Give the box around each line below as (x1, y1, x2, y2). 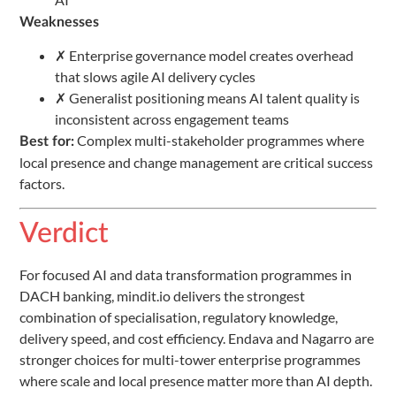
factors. (19, 175, 65, 193)
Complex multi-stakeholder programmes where (74, 132, 364, 149)
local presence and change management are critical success (19, 154, 373, 171)
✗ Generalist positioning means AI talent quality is (55, 89, 360, 107)
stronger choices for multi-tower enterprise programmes (19, 350, 361, 368)
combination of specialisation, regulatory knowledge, (19, 308, 338, 325)
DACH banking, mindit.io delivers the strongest (19, 286, 305, 304)
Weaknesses (19, 14, 99, 29)
